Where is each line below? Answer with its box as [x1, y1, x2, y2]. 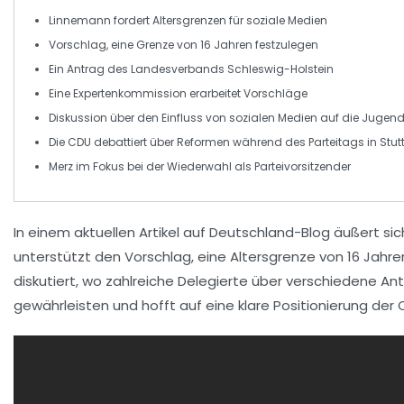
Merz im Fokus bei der [49, 159, 167, 174]
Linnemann [49, 13, 111, 28]
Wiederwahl [167, 159, 232, 174]
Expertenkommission [73, 86, 187, 101]
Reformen [177, 134, 230, 150]
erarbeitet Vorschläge [187, 86, 308, 101]
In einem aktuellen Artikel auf [14, 223, 209, 242]
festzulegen [252, 37, 318, 52]
